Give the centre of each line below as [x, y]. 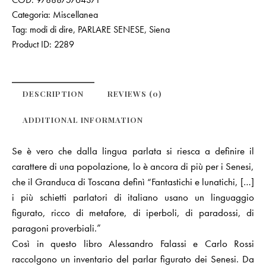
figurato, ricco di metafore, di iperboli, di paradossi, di [133, 212]
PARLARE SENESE [111, 29]
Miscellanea [75, 14]
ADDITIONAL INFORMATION [83, 119]
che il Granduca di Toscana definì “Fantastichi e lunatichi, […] [133, 181]
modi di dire [51, 29]
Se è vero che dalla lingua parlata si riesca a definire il [133, 151]
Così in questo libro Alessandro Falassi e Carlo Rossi [133, 243]
